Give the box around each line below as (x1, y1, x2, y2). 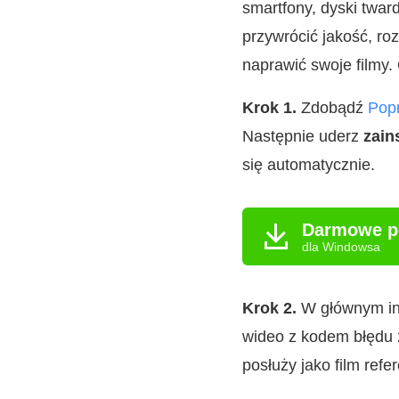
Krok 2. (242, 299, 297, 317)
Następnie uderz (242, 127, 363, 145)
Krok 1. (242, 99, 297, 117)
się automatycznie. (242, 156, 375, 174)
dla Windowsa (302, 239, 380, 254)
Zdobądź (297, 99, 368, 117)
